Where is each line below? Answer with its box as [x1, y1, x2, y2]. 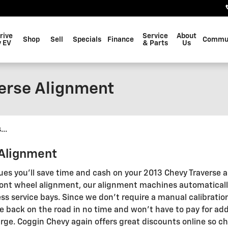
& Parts [142, 40, 168, 47]
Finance [107, 36, 134, 43]
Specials [72, 36, 101, 43]
